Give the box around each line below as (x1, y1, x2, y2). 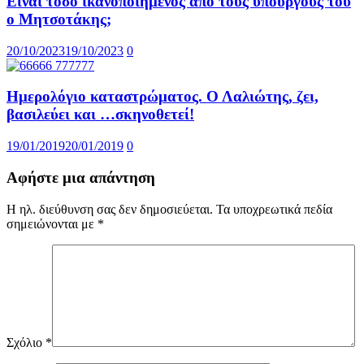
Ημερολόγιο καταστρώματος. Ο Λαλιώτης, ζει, (6, 88, 318, 106)
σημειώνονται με (6, 216, 97, 231)
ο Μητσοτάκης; (6, 10, 111, 28)
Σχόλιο (6, 335, 45, 349)
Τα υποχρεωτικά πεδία (216, 201, 332, 216)
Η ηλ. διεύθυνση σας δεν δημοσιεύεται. (6, 201, 213, 216)
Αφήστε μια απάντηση (6, 168, 155, 186)
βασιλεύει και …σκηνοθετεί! (6, 106, 194, 123)
